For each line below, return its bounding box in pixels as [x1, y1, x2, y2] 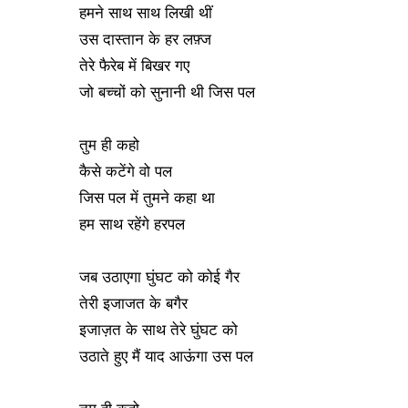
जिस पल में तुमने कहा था [79, 189, 215, 207]
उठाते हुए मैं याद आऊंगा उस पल [79, 348, 258, 365]
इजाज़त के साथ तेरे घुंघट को [79, 321, 238, 339]
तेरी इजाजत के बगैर [79, 295, 188, 312]
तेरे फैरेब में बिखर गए [79, 57, 189, 75]
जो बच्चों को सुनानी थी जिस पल [79, 84, 255, 101]
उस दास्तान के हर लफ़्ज [79, 31, 211, 48]
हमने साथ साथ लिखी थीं [79, 5, 212, 22]
